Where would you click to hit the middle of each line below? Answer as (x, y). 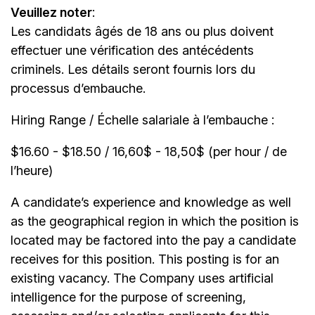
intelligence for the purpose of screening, (128, 297)
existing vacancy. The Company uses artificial (142, 278)
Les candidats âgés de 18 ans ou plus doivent (142, 32)
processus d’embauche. (78, 89)
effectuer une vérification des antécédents (132, 51)
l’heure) (32, 171)
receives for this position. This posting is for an (145, 259)
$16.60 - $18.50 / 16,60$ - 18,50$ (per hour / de (149, 152)
